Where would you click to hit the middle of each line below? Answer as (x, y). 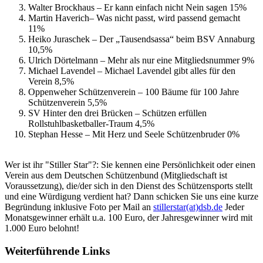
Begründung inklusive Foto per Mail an (79, 207)
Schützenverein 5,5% (68, 102)
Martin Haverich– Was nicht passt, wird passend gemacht (134, 18)
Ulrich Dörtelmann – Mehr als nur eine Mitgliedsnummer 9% (141, 60)
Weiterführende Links (57, 251)
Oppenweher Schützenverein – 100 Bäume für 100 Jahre (134, 92)
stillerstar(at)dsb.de (188, 207)
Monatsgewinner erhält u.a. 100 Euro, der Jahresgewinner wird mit (129, 217)
